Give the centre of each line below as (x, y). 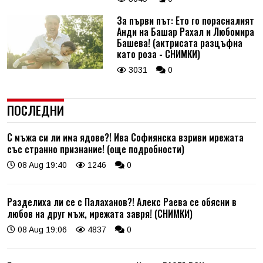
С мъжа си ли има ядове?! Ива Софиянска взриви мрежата (125, 137)
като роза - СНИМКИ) (158, 54)
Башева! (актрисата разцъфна (179, 43)
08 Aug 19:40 (41, 165)
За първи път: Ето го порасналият (185, 20)
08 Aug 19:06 (41, 229)
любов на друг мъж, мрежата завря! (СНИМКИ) (100, 213)
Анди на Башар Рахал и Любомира (185, 31)
